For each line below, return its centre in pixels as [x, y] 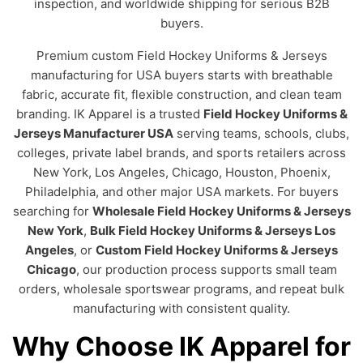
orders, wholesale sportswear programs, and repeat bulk [181, 289]
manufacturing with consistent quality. [181, 308]
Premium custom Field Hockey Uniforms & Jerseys [181, 56]
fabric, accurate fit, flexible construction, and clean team [181, 94]
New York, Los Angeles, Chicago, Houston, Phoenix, [181, 172]
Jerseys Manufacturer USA [94, 133]
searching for [52, 211]
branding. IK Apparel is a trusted [109, 114]
